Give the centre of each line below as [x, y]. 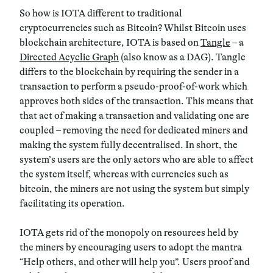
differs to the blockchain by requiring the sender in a [129, 72]
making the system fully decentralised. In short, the [129, 145]
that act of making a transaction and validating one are [134, 115]
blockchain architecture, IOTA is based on [110, 42]
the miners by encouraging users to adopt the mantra [131, 247]
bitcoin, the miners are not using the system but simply [134, 189]
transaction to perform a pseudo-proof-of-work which [133, 86]
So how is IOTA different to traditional [101, 13]
